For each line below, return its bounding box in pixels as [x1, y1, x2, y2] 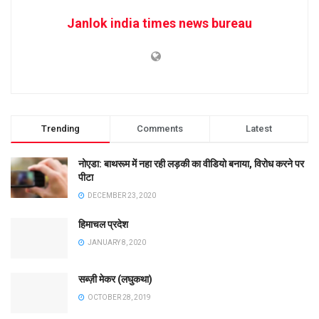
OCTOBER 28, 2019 [86, 293, 151, 301]
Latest [245, 122, 272, 134]
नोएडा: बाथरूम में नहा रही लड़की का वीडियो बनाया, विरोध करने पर [78, 157, 304, 169]
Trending [41, 122, 80, 134]
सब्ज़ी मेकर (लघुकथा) [78, 273, 152, 285]
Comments [136, 122, 183, 134]
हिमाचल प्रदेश [78, 218, 128, 230]
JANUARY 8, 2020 [86, 238, 146, 246]
